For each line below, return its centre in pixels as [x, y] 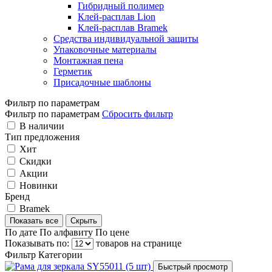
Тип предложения [42, 137]
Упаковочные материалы [105, 49]
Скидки [36, 161]
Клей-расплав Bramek [123, 27]
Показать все [34, 220]
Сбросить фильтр [138, 114]
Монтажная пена [88, 60]
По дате [22, 232]
